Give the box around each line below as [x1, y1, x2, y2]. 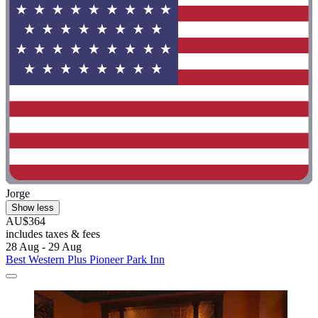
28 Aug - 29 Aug [6, 240, 82, 253]
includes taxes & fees [6, 227, 100, 240]
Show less [11, 202, 54, 213]
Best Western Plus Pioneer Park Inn [6, 253, 165, 265]
